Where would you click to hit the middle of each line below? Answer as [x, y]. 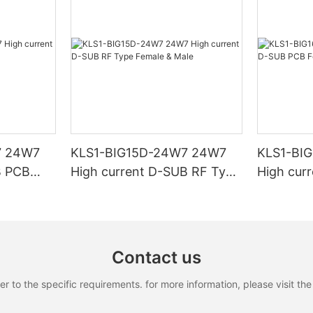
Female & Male [114, 191]
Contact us [156, 258]
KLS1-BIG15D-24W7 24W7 [149, 153]
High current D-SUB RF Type [156, 172]
